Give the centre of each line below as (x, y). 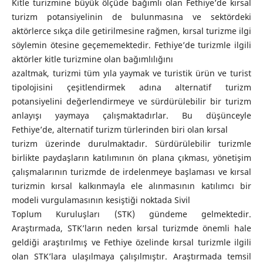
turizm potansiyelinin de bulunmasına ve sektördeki (131, 17)
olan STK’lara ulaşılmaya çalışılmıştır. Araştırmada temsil (131, 256)
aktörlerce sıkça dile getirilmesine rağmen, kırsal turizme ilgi (131, 31)
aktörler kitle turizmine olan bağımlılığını (92, 59)
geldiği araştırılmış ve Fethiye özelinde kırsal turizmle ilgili (131, 242)
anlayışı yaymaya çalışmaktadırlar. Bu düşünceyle (131, 115)
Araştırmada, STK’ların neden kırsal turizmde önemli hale (131, 228)
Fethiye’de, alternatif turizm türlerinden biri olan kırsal (119, 129)
